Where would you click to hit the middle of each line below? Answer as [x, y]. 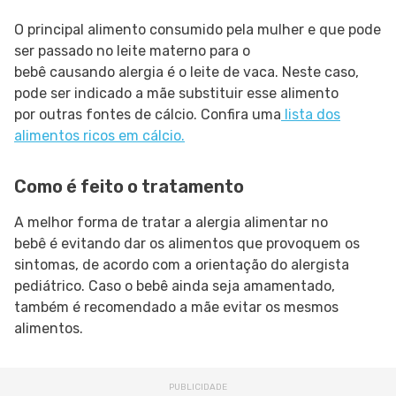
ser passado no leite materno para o [132, 51]
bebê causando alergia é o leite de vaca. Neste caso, [187, 72]
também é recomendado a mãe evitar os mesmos [176, 308]
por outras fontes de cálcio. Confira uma [148, 115]
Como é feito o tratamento [129, 187]
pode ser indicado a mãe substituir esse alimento [176, 94]
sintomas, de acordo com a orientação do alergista [182, 265]
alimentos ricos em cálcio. [99, 136]
